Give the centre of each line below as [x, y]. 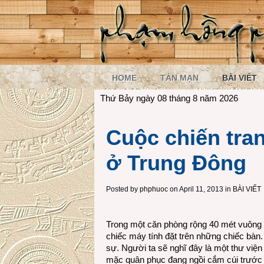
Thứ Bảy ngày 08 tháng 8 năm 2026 [169, 98]
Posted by [123, 189]
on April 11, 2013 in [199, 189]
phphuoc [154, 189]
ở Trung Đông [176, 163]
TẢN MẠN [179, 78]
